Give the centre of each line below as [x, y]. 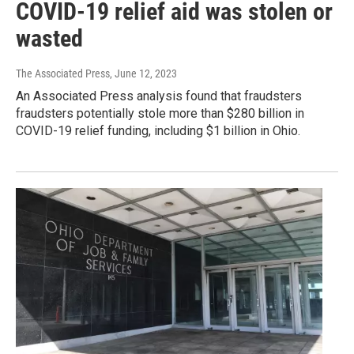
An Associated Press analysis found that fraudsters [159, 96]
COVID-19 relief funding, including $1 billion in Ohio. [158, 131]
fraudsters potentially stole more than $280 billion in [160, 114]
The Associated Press [63, 74]
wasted [49, 39]
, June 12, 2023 [143, 74]
